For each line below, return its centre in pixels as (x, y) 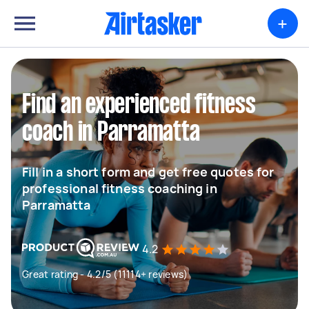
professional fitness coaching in (120, 188)
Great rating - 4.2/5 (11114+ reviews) (105, 274)
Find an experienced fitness (139, 106)
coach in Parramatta (111, 133)
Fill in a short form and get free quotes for (148, 172)
